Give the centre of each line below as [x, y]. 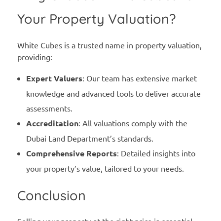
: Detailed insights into [156, 153]
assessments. [49, 108]
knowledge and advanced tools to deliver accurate [113, 93]
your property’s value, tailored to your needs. [105, 168]
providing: [35, 56]
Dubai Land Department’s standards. [90, 138]
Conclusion [52, 195]
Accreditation [52, 123]
